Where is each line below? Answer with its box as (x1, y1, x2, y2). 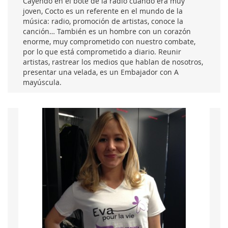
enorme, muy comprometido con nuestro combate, (23, 36, 195, 46)
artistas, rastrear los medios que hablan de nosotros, (23, 56, 203, 67)
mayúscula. (23, 77, 62, 87)
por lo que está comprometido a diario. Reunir (23, 46, 181, 56)
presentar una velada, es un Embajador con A (23, 67, 179, 77)
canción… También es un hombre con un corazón (23, 26, 191, 36)
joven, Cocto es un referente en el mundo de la (23, 6, 183, 16)
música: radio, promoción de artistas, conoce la (23, 16, 183, 26)
